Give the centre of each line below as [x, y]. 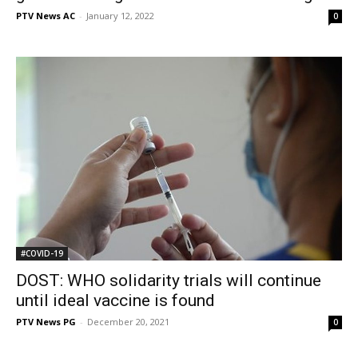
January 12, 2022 [120, 15]
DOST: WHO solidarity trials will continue [169, 281]
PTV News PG [46, 322]
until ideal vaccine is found [115, 301]
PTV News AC [46, 15]
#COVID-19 [42, 254]
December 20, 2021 [128, 322]
